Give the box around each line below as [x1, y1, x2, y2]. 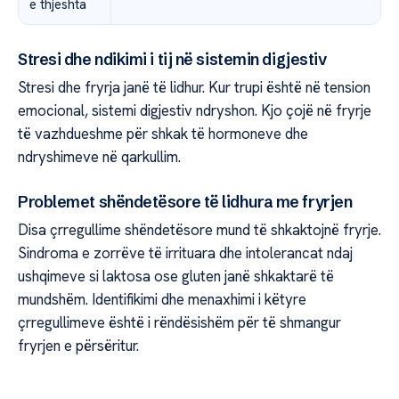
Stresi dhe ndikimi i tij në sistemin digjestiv [18, 48, 327, 69]
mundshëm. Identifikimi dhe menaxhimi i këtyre [18, 289, 306, 310]
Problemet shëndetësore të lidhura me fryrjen [18, 191, 353, 213]
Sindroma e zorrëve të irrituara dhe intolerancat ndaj [18, 243, 353, 264]
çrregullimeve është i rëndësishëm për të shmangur [18, 313, 341, 333]
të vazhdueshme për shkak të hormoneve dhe [18, 123, 308, 143]
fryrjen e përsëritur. [18, 336, 139, 356]
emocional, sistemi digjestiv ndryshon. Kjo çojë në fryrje [18, 100, 371, 120]
